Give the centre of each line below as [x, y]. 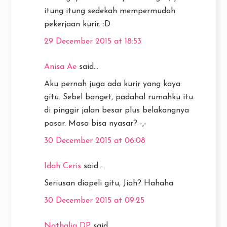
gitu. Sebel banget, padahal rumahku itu [119, 97]
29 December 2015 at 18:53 [93, 42]
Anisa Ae [60, 67]
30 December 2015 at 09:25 [94, 201]
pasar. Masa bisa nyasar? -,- [95, 124]
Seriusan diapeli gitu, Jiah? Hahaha [109, 183]
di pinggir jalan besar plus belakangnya [117, 110]
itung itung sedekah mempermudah [110, 11]
